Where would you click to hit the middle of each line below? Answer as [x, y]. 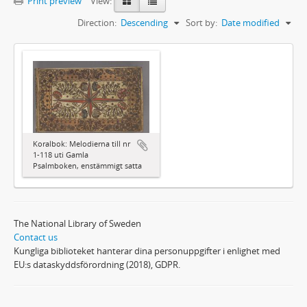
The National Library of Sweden [77, 224]
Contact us [36, 237]
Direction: [97, 22]
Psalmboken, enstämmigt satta [87, 166]
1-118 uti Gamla [61, 155]
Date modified [250, 22]
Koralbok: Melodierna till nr [82, 144]
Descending [144, 22]
